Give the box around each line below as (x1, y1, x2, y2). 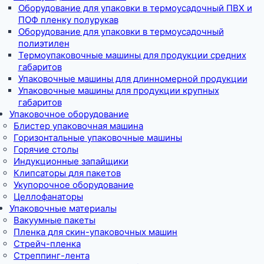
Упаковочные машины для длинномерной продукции (18, 72, 247, 84)
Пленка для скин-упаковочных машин (14, 226, 177, 237)
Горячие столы (14, 143, 78, 155)
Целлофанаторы (14, 190, 83, 202)
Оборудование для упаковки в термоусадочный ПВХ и (18, 2, 252, 14)
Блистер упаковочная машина (14, 120, 143, 131)
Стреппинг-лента (14, 249, 90, 261)
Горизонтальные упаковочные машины (14, 131, 182, 143)
